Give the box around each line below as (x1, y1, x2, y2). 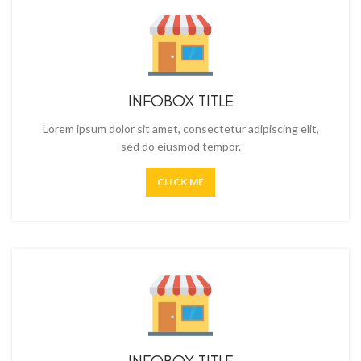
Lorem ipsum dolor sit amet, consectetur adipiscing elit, (42, 122, 319, 135)
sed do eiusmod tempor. (120, 139, 241, 153)
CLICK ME (156, 176, 205, 188)
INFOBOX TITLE (127, 91, 234, 110)
